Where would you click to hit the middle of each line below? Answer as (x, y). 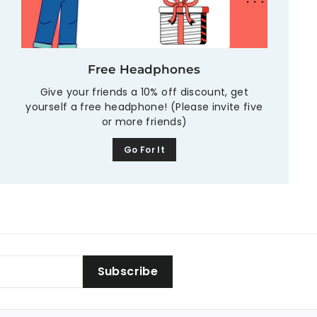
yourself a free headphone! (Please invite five (144, 106)
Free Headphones (144, 69)
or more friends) (144, 121)
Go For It (144, 149)
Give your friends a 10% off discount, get (144, 92)
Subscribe (128, 272)
